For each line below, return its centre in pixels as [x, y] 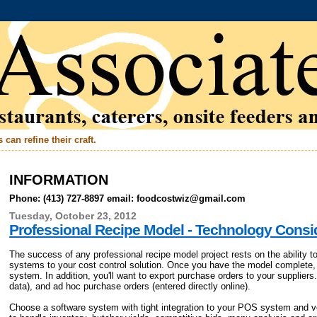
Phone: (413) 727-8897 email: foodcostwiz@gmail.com [128, 198]
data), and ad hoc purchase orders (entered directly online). [130, 286]
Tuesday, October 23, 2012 [73, 216]
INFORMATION [59, 180]
